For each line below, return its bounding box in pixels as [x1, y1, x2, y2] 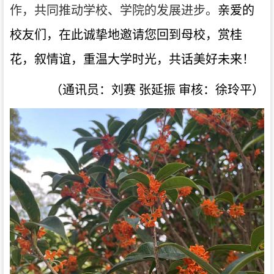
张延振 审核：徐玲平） [139, 83, 264, 97]
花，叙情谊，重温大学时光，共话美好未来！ [10, 52, 254, 66]
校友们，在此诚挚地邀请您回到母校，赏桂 [10, 28, 242, 42]
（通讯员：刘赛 [50, 83, 136, 97]
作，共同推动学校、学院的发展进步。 [10, 3, 218, 17]
